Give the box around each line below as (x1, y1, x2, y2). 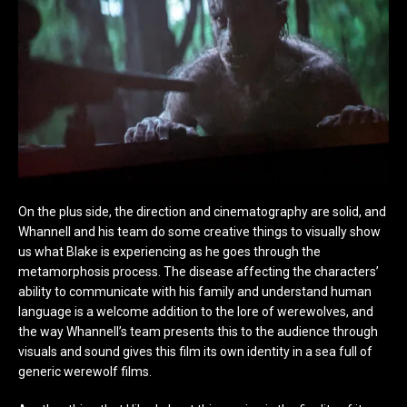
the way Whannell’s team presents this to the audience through (18, 324, 378, 340)
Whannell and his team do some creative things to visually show (18, 224, 381, 240)
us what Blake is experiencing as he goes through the (18, 244, 321, 260)
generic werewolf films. (18, 364, 152, 380)
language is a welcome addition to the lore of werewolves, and (18, 304, 373, 320)
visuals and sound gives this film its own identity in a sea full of (18, 344, 372, 360)
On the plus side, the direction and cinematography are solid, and (18, 204, 386, 220)
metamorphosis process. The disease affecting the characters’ (18, 264, 379, 280)
